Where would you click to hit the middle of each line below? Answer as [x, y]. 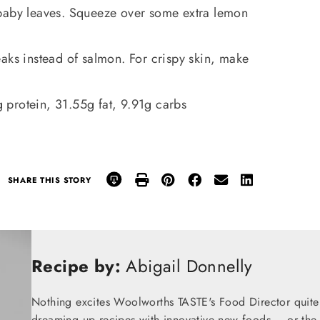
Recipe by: [76, 266]
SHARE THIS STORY [49, 180]
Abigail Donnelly [187, 266]
